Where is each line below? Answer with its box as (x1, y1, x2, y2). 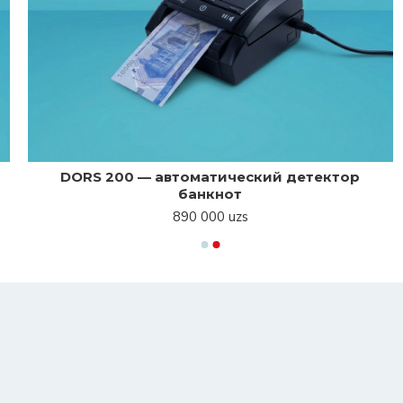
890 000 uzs (172, 207, 248, 226)
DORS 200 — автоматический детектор (60, 167, 361, 185)
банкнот (178, 184, 243, 202)
